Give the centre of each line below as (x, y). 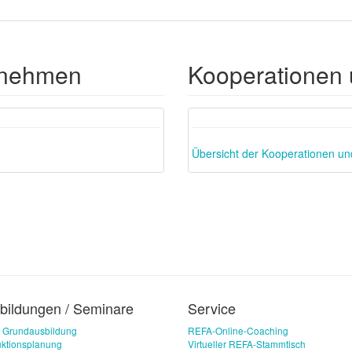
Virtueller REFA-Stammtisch (247, 343)
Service (212, 308)
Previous (241, 121)
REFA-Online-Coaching (238, 330)
